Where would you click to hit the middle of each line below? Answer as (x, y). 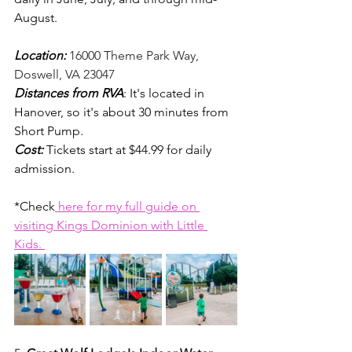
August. (37, 18)
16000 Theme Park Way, (136, 55)
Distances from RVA (69, 93)
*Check (35, 206)
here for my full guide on (127, 206)
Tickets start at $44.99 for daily (130, 150)
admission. (46, 169)
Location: (42, 55)
